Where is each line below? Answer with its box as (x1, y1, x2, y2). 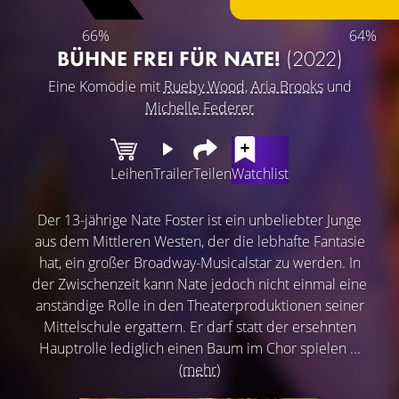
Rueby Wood (163, 76, 245, 96)
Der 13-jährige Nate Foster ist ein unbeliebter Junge (37, 209, 362, 230)
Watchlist (232, 163, 289, 183)
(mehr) (179, 359, 220, 379)
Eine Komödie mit (47, 76, 164, 96)
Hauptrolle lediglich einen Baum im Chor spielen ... (38, 338, 361, 358)
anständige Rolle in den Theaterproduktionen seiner (35, 295, 364, 315)
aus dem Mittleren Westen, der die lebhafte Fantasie (34, 231, 365, 251)
